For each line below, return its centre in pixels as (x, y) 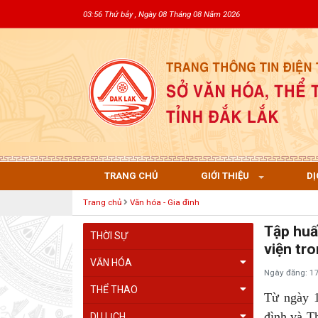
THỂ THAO (114, 290)
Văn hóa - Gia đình (165, 202)
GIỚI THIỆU (226, 176)
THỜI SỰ (109, 236)
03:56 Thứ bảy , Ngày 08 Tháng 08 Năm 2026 (161, 14)
